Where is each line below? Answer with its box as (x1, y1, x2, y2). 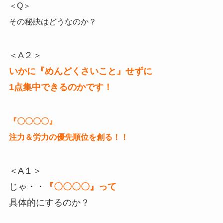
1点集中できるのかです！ (8, 82, 112, 92)
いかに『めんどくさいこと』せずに (8, 66, 152, 76)
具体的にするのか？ (8, 197, 90, 208)
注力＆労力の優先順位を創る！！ (8, 132, 128, 141)
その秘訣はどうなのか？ (8, 17, 97, 26)
